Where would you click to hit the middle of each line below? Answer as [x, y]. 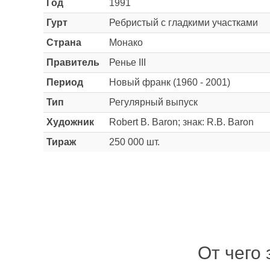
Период [65, 82]
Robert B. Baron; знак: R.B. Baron [181, 122]
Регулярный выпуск [153, 102]
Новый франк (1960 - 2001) [170, 82]
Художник [70, 122]
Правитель [73, 62]
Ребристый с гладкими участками [184, 23]
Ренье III [127, 62]
